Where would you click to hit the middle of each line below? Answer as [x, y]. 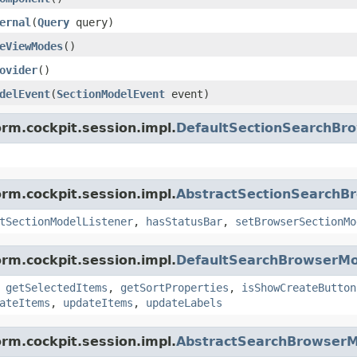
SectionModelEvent [111, 94]
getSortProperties [175, 287]
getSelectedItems [57, 287]
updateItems [98, 302]
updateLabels [184, 302]
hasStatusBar [184, 221]
